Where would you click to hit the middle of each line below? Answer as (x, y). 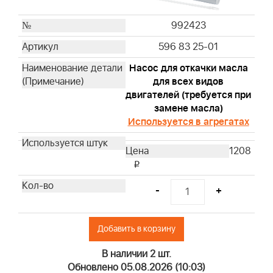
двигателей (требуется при (188, 95)
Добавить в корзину (136, 229)
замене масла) (188, 109)
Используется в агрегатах (188, 122)
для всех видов (188, 82)
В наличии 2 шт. (136, 254)
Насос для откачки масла (188, 69)
